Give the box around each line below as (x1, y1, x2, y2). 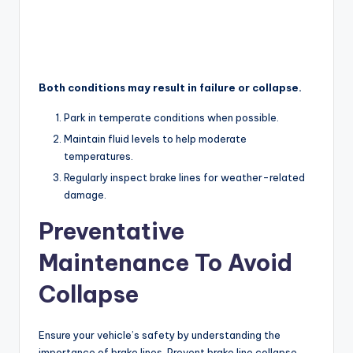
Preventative (39, 217, 184, 247)
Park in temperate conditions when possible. (64, 111, 279, 124)
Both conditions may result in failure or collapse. (39, 81, 302, 95)
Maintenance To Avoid (39, 248, 292, 278)
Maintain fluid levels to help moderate (64, 132, 247, 146)
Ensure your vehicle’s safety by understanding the (39, 329, 281, 342)
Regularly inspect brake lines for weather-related (64, 171, 305, 184)
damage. (64, 188, 106, 202)
